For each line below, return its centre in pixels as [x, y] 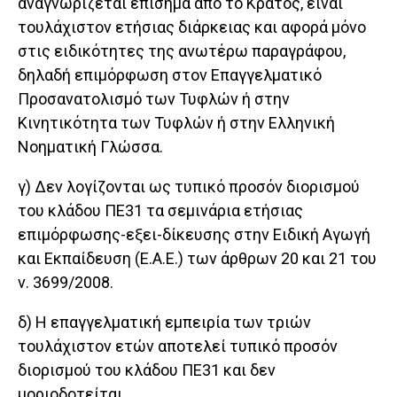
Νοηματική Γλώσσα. [90, 147]
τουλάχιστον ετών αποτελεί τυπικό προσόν [178, 346]
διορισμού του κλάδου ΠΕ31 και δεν [147, 370]
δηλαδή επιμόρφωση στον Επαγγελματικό [170, 75]
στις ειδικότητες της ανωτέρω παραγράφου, [182, 51]
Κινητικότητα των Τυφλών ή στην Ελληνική [176, 123]
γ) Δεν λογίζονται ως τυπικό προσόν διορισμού [189, 187]
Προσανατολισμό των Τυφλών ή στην [154, 99]
